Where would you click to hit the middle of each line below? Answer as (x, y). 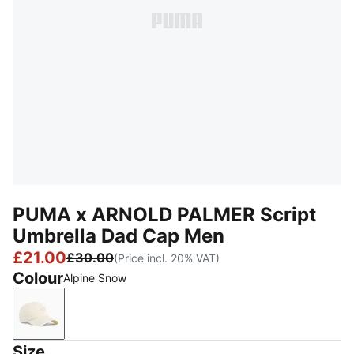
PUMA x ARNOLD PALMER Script (164, 215)
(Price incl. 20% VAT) (167, 258)
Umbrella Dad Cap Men (119, 236)
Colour (38, 278)
